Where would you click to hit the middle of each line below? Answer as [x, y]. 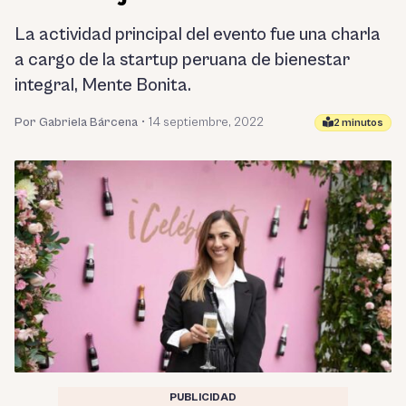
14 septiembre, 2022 [206, 122]
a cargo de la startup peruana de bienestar [182, 60]
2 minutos [358, 122]
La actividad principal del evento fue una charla [198, 35]
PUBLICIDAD [203, 398]
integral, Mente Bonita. [103, 86]
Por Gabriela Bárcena [76, 122]
